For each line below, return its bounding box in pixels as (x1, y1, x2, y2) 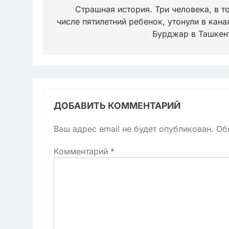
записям (53, 21, 105, 37)
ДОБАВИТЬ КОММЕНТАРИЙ (54, 100, 180, 111)
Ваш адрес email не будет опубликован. (54, 123, 214, 134)
